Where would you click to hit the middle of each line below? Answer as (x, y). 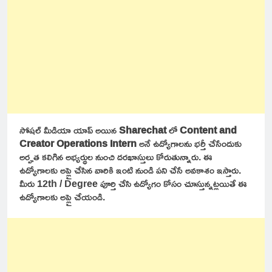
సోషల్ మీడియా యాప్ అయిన (69, 130)
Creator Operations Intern (78, 144)
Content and (208, 130)
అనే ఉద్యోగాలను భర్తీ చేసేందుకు (189, 144)
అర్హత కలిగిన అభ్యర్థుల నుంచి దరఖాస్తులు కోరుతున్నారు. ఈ (116, 157)
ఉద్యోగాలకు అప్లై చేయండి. (62, 197)
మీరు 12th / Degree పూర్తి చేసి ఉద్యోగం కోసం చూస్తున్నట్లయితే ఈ (133, 184)
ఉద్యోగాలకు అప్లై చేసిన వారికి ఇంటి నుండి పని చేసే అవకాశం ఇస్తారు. (130, 170)
